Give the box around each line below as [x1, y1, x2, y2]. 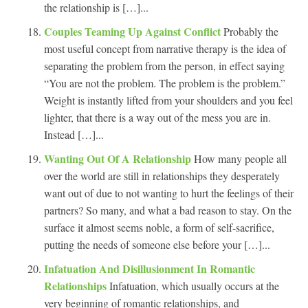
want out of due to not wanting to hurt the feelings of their [44, 185, 294, 200]
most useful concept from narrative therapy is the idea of [44, 41, 286, 56]
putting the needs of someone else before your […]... [44, 236, 270, 252]
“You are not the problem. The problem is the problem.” [44, 75, 285, 90]
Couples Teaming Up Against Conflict [44, 23, 223, 39]
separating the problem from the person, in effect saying [44, 58, 285, 73]
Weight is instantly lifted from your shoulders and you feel [44, 92, 293, 107]
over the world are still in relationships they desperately [44, 168, 280, 183]
